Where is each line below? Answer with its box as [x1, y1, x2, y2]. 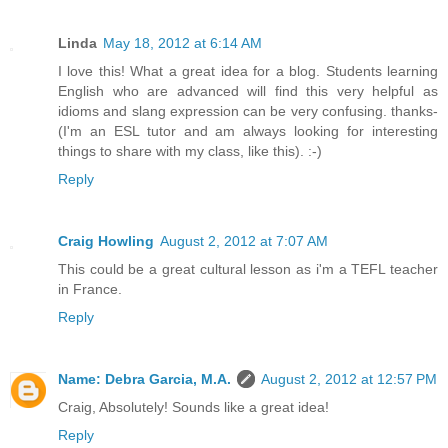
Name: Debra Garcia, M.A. [58, 371, 231, 388]
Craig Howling [58, 233, 154, 250]
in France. [58, 281, 122, 298]
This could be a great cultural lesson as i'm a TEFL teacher [58, 261, 438, 278]
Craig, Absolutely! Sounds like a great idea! [58, 399, 329, 416]
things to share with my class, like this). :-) [58, 143, 322, 160]
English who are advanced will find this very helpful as [58, 83, 438, 100]
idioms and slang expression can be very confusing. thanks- [58, 103, 438, 120]
